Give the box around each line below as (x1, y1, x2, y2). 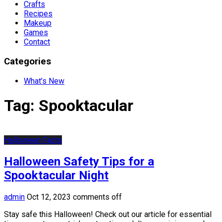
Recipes (24, 9, 53, 19)
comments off (73, 192, 122, 202)
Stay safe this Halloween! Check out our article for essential (4, 209, 212, 219)
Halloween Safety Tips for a (4, 154, 154, 168)
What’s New (24, 76, 64, 86)
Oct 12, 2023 (27, 192, 71, 202)
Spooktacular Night (4, 168, 109, 182)
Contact (24, 37, 50, 47)
